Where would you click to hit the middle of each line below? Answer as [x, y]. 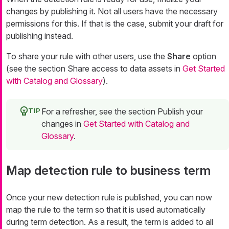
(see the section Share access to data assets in [94, 69]
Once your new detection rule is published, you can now [109, 198]
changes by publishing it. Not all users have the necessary [112, 12]
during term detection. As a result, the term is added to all [110, 222]
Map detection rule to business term [108, 171]
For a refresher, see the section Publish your [122, 112]
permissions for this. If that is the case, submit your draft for [115, 24]
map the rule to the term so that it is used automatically [106, 210]
